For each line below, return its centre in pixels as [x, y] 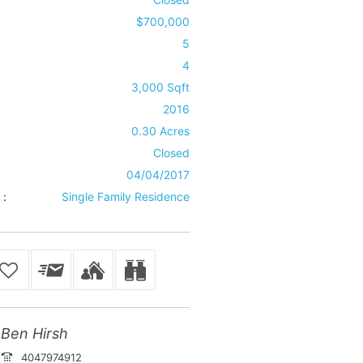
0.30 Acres [160, 131]
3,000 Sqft [160, 87]
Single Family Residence [125, 196]
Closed [171, 153]
